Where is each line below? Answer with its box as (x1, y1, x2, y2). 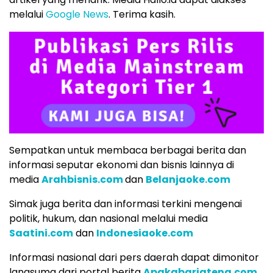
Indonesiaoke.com (96, 226, 193, 241)
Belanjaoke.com (146, 172, 230, 187)
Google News (46, 7, 108, 21)
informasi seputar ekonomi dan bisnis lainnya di (9, 158, 234, 172)
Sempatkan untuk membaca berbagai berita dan (9, 143, 246, 158)
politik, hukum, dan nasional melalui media (9, 211, 208, 226)
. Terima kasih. (108, 7, 175, 21)
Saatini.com (9, 226, 73, 241)
